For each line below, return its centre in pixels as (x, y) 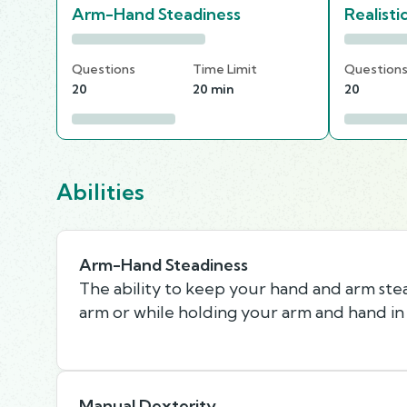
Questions (104, 69)
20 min (213, 89)
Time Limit (225, 69)
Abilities (100, 191)
